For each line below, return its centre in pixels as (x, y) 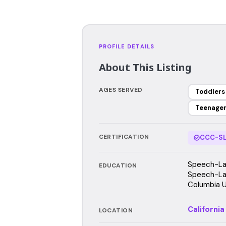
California (206, 209)
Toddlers (210, 92)
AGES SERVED (121, 90)
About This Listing (145, 67)
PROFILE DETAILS (126, 46)
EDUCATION (118, 165)
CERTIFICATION (124, 136)
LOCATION (116, 210)
